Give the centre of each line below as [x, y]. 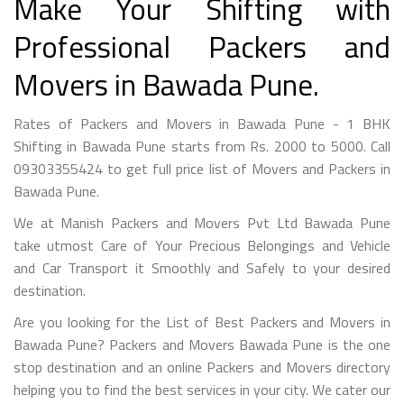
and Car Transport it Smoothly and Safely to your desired [202, 267]
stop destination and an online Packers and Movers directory [202, 367]
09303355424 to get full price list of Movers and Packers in [202, 168]
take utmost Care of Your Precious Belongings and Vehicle [202, 245]
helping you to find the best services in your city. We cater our [202, 389]
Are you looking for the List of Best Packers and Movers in [202, 321]
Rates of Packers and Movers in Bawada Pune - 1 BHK [202, 123]
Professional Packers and [202, 46]
